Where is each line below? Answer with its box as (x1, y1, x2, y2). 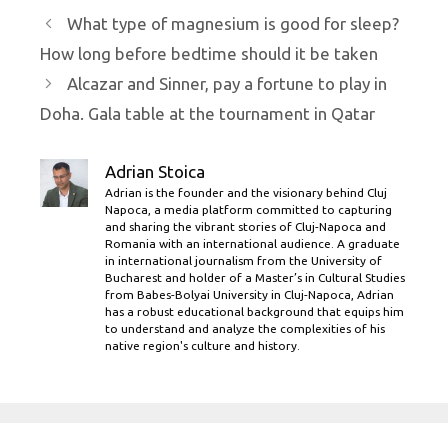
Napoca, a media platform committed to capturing (105, 203, 392, 217)
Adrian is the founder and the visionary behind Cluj (105, 186, 387, 200)
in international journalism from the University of (105, 254, 382, 268)
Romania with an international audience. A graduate (105, 237, 400, 251)
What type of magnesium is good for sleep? (67, 14, 400, 34)
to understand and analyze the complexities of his (105, 322, 385, 336)
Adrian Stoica (105, 162, 205, 182)
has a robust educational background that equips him (105, 305, 404, 319)
